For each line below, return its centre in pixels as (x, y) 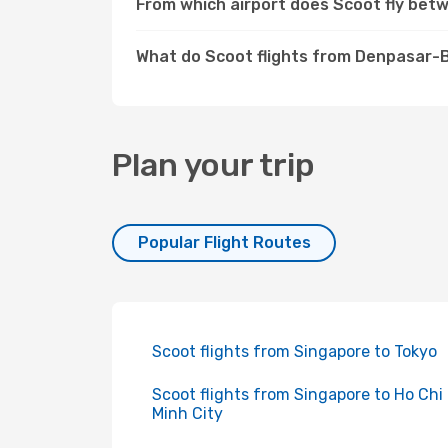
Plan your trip (213, 165)
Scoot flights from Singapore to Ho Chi (297, 394)
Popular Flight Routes (224, 242)
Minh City (187, 413)
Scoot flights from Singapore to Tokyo (294, 351)
